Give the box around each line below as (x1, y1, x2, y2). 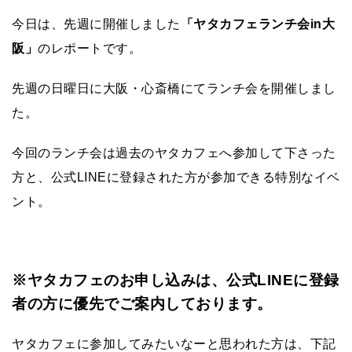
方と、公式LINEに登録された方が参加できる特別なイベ (12, 170, 340, 184)
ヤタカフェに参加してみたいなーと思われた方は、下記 (12, 336, 336, 350)
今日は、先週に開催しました (12, 16, 181, 31)
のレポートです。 (38, 41, 141, 55)
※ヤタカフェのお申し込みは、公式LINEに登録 (12, 271, 339, 288)
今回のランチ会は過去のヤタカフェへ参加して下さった (12, 145, 336, 159)
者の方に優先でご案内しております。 (12, 295, 273, 312)
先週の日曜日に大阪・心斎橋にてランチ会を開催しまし (12, 81, 336, 95)
